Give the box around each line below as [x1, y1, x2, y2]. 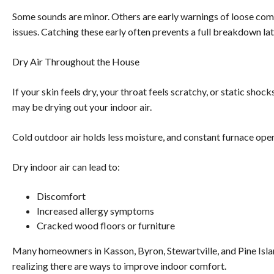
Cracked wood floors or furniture [37, 220, 175, 232]
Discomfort [37, 190, 86, 202]
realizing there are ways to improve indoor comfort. [12, 260, 226, 272]
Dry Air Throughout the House [12, 56, 139, 68]
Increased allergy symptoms [37, 205, 154, 217]
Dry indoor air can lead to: [12, 161, 120, 173]
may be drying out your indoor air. [12, 101, 152, 113]
